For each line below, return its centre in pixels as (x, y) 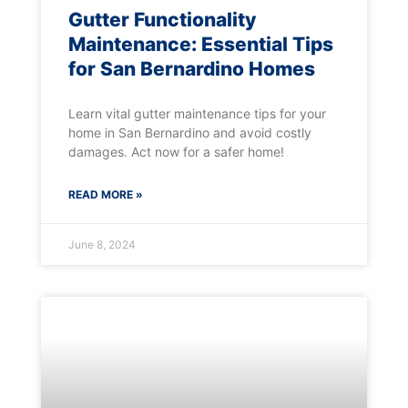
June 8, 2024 (102, 244)
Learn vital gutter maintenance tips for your (197, 113)
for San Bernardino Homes (191, 68)
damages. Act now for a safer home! (176, 151)
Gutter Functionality (162, 19)
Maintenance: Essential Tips (200, 44)
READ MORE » (105, 194)
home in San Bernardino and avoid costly (189, 132)
